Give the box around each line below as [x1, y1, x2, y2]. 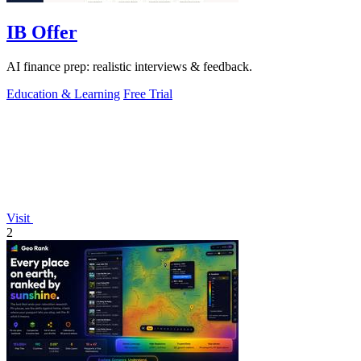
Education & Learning [6, 86, 120, 101]
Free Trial [123, 86, 172, 101]
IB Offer [6, 21, 77, 43]
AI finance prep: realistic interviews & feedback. [6, 59, 252, 73]
